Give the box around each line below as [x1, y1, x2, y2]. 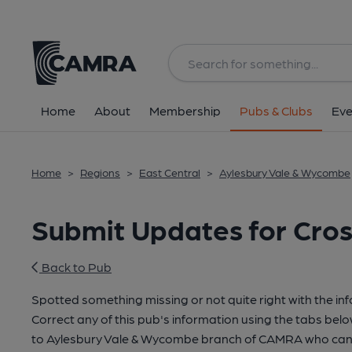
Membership [149, 103, 221, 118]
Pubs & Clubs [240, 103, 313, 118]
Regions [80, 166, 120, 178]
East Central [139, 166, 200, 178]
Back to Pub [39, 259, 112, 274]
